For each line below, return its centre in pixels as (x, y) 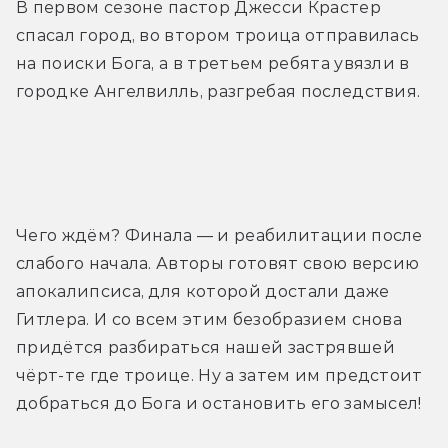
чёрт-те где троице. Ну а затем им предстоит (219, 376)
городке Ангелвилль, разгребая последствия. (218, 92)
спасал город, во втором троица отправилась (218, 36)
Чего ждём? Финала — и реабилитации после (219, 236)
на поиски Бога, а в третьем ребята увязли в (213, 64)
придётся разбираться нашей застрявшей (205, 348)
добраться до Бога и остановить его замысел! (219, 404)
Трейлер (224, 164)
